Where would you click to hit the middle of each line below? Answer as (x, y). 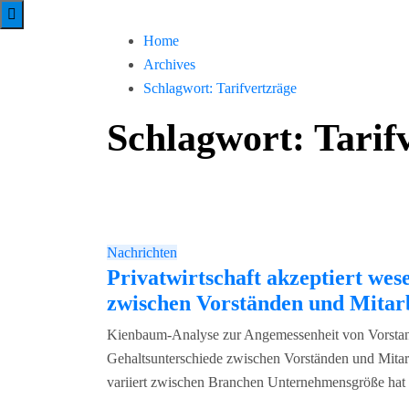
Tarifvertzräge (257, 88)
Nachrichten (142, 252)
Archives (169, 64)
